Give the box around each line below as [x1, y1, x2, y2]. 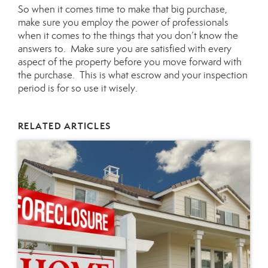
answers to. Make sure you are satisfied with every [18, 42, 232, 55]
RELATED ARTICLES [18, 120, 111, 132]
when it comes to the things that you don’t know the [18, 29, 238, 42]
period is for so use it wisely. [18, 81, 138, 95]
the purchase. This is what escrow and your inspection [18, 68, 248, 81]
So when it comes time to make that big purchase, [18, 2, 227, 16]
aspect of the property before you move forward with [18, 55, 242, 68]
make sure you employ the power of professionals [18, 16, 229, 29]
